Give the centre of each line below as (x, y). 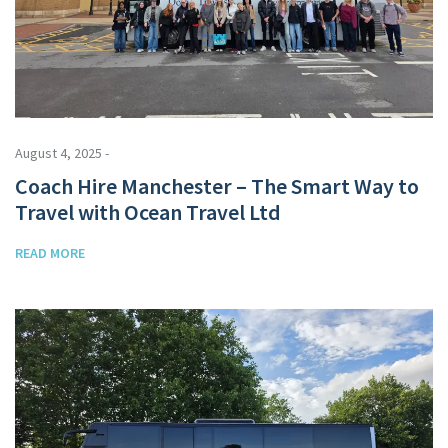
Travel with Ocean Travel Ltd (148, 211)
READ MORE (50, 252)
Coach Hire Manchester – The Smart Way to (217, 185)
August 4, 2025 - (62, 152)
